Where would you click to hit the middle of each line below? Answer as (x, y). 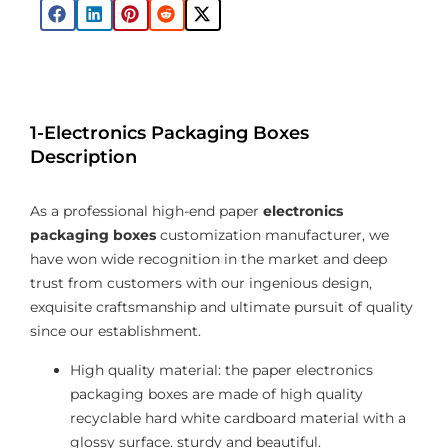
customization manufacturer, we (272, 235)
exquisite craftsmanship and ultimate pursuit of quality (221, 307)
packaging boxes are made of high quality (216, 393)
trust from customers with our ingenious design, (201, 283)
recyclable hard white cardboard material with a (238, 417)
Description (83, 157)
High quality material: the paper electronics (221, 369)
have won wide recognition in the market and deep (208, 259)
